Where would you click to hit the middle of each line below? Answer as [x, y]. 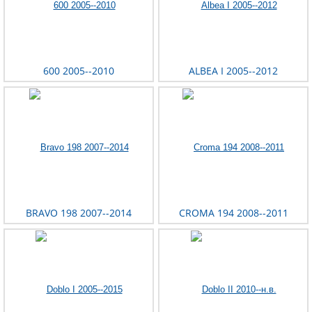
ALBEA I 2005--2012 [233, 71]
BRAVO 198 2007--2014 [79, 213]
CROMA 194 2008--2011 [233, 213]
